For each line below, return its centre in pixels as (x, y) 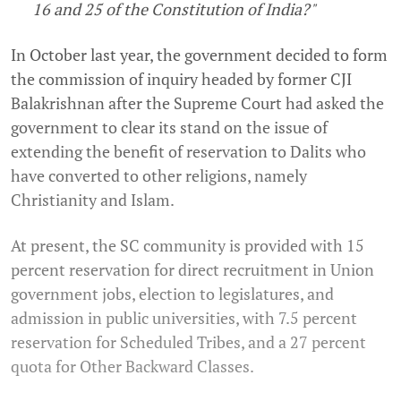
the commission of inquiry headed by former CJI (181, 78)
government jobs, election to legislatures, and (172, 293)
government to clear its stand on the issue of (169, 127)
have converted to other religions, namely (159, 175)
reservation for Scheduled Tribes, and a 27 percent (188, 341)
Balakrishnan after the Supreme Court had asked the (197, 102)
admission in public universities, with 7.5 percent (184, 317)
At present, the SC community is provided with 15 (188, 245)
